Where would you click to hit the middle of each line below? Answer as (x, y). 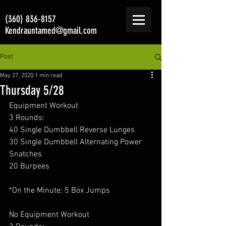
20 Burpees (29, 166)
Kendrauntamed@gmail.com (51, 31)
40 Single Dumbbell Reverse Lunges (72, 130)
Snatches (25, 154)
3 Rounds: (27, 118)
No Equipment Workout (50, 215)
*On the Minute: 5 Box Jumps (60, 191)
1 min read (48, 76)
